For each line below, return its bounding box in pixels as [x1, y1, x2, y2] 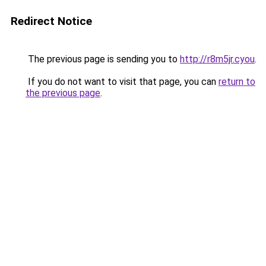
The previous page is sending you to [26, 53, 180, 65]
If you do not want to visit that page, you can [26, 76, 218, 87]
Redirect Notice [11, 14, 92, 28]
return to [218, 76, 255, 87]
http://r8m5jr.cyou [180, 53, 255, 65]
